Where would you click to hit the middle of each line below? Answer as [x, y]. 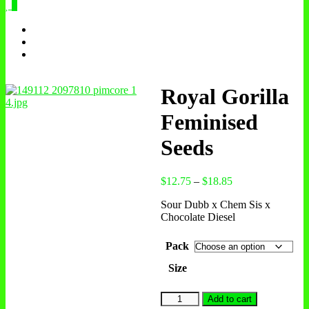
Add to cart [230, 299]
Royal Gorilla [225, 96]
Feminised [209, 122]
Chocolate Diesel [198, 217]
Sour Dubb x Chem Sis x [215, 205]
